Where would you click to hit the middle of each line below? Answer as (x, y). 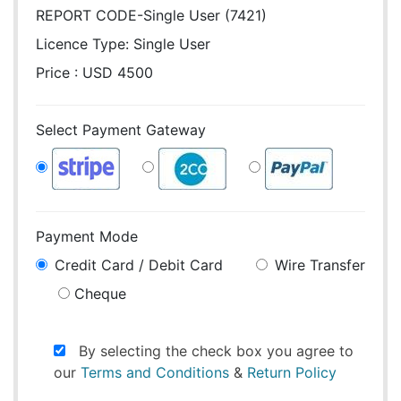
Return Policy (292, 372)
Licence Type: (85, 44)
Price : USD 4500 (94, 73)
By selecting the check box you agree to (209, 351)
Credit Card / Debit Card (138, 265)
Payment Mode (87, 236)
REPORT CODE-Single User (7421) (151, 15)
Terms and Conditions (155, 372)
